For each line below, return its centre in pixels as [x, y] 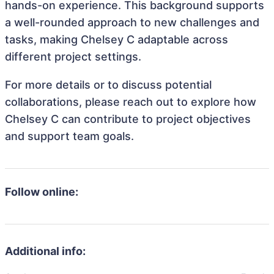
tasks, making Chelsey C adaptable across [117, 39]
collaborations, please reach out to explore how [131, 102]
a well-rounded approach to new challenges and [132, 22]
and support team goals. [69, 136]
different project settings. [73, 57]
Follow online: [42, 192]
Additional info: [45, 251]
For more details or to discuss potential [108, 85]
